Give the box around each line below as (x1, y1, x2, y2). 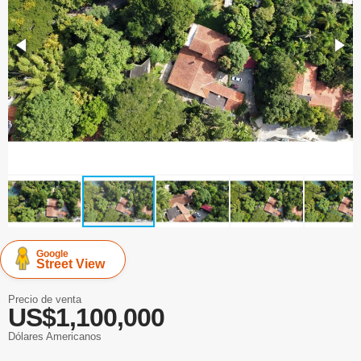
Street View (36, 257, 105, 271)
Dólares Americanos (8, 330, 102, 342)
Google (36, 248, 68, 259)
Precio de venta (8, 293, 81, 305)
